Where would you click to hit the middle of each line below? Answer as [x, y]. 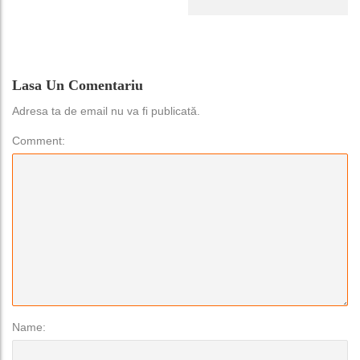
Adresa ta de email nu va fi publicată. [106, 111]
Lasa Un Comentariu [78, 86]
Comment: [39, 141]
